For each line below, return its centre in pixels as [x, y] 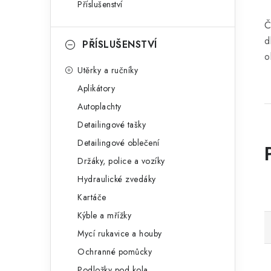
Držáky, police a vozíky [121, 161]
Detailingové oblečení [119, 143]
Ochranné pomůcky [115, 252]
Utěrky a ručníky [108, 70]
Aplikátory [96, 88]
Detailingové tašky [112, 125]
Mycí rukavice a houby [120, 233]
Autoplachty [100, 106]
